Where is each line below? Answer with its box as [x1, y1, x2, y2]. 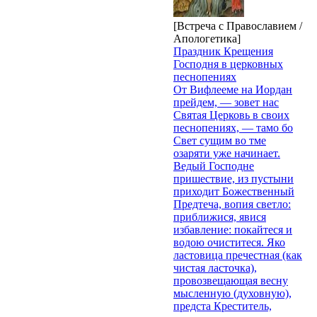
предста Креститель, [173, 299, 272, 312]
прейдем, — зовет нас [173, 96, 279, 108]
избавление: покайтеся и [173, 223, 292, 236]
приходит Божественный [173, 185, 294, 197]
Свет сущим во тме [173, 134, 266, 146]
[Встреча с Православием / [173, 19, 302, 32]
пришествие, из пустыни [173, 172, 294, 185]
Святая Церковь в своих [173, 108, 289, 121]
